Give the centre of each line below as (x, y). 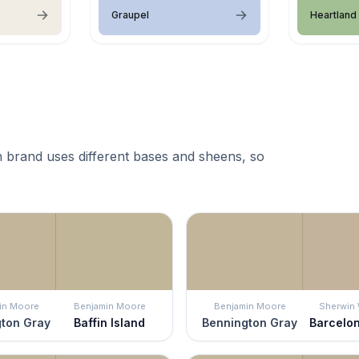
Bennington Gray (250, 322)
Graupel (130, 14)
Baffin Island (109, 322)
